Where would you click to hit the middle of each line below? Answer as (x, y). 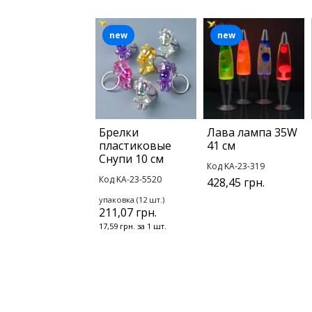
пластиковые (135, 146)
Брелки (119, 133)
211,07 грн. (128, 213)
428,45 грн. (236, 183)
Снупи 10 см (131, 159)
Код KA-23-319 (236, 166)
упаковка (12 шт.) (132, 200)
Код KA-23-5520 (130, 180)
